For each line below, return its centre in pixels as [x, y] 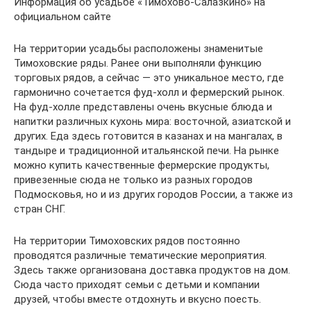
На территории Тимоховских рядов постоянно [127, 241]
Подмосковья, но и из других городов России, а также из [153, 194]
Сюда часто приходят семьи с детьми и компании [137, 285]
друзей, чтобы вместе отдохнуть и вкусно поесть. [137, 299]
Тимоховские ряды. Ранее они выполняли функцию [138, 63]
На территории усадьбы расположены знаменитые [138, 49]
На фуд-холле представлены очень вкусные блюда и [143, 107]
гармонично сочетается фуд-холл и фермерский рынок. [149, 92]
